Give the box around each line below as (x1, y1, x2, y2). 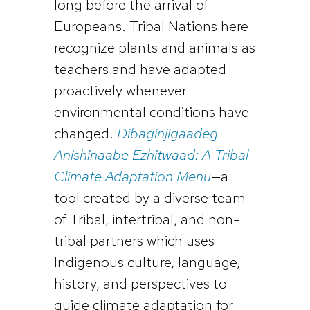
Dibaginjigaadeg (116, 124, 218, 143)
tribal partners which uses (53, 231, 215, 250)
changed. (53, 124, 117, 143)
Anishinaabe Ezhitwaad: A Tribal (53, 145, 248, 165)
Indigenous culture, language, (53, 253, 240, 272)
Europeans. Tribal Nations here (53, 17, 248, 36)
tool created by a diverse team (53, 188, 246, 208)
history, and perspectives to (53, 274, 227, 293)
